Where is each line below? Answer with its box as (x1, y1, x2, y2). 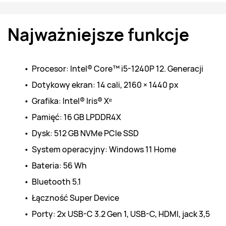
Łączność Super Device (31, 192, 119, 203)
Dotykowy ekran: (31, 79, 97, 90)
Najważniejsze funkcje (8, 24, 189, 46)
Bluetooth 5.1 (31, 176, 81, 187)
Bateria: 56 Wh (31, 160, 87, 171)
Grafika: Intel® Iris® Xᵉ (31, 95, 112, 106)
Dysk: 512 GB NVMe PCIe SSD (31, 128, 139, 139)
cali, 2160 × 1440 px (105, 79, 179, 90)
